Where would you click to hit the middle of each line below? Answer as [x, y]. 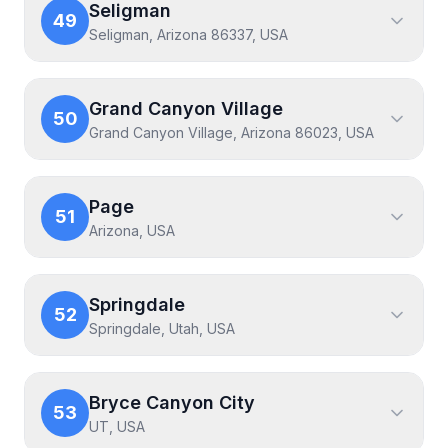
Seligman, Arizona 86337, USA [188, 34]
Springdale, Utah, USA [162, 328]
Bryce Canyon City [172, 402]
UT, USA [117, 426]
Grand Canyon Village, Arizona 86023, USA [231, 132]
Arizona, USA [132, 230]
